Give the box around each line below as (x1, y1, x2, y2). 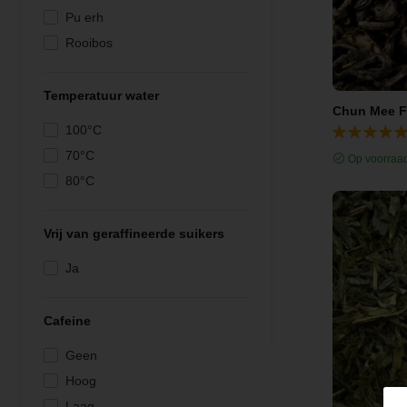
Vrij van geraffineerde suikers (44, 226, 224, 241)
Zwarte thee (65, 86, 134, 101)
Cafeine (44, 313, 91, 328)
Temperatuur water (44, 88, 159, 103)
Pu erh (65, 10, 104, 25)
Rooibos (65, 35, 113, 50)
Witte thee (65, 61, 124, 75)
